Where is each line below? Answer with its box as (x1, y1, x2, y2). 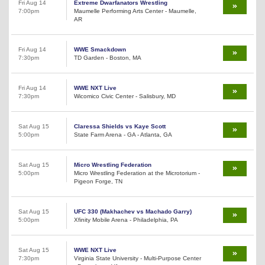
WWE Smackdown (74, 46, 126, 53)
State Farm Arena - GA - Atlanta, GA (74, 131, 172, 138)
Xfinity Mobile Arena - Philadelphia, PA (74, 216, 178, 223)
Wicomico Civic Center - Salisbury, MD (74, 92, 176, 99)
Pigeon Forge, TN (74, 177, 122, 185)
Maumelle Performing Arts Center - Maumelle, (74, 7, 196, 14)
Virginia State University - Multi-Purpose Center (74, 254, 201, 261)
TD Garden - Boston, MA (74, 54, 141, 61)
